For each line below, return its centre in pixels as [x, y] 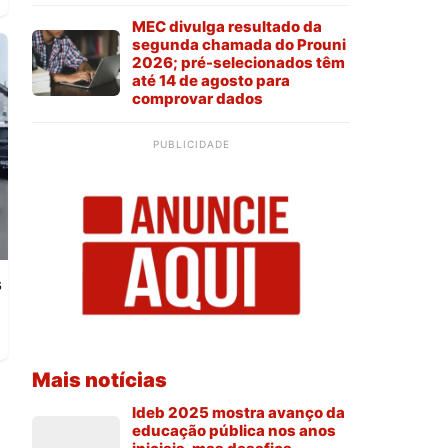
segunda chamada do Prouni [239, 44]
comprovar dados [197, 98]
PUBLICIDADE [191, 143]
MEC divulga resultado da [227, 26]
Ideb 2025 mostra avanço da [238, 413]
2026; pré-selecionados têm [238, 62]
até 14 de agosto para [211, 80]
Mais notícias [99, 380]
